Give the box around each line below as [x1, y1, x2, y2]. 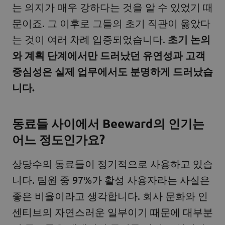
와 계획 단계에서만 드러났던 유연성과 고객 [12, 49, 205, 62]
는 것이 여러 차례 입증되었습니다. [12, 33, 168, 46]
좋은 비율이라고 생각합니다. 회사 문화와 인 [12, 189, 208, 202]
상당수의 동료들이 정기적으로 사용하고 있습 [12, 157, 213, 170]
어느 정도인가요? [12, 132, 108, 148]
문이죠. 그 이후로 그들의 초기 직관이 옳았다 [12, 17, 210, 30]
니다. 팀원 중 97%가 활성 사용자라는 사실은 [12, 173, 210, 186]
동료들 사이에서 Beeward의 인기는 [12, 116, 204, 132]
